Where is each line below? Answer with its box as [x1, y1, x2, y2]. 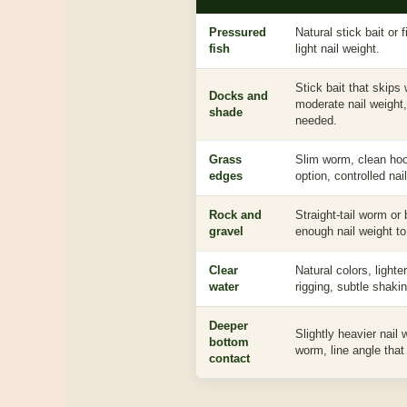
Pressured [209, 25, 266, 39]
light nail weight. [295, 42, 380, 55]
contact [209, 352, 250, 365]
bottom [209, 335, 249, 349]
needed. [295, 114, 337, 127]
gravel [209, 224, 243, 238]
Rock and [209, 208, 262, 222]
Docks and [209, 89, 268, 103]
